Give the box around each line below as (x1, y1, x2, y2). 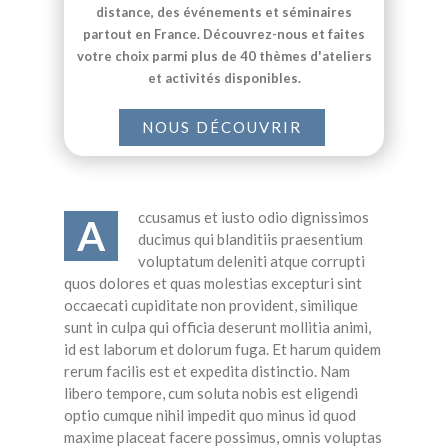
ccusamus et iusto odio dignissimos (138, 208, 369, 227)
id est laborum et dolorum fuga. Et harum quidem (64, 340, 381, 359)
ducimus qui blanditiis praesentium (138, 230, 363, 249)
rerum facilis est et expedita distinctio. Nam (64, 362, 350, 381)
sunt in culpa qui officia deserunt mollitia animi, (64, 318, 371, 337)
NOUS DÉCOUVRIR (142, 118, 302, 137)
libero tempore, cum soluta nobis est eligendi (64, 384, 358, 403)
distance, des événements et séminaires (96, 4, 352, 21)
